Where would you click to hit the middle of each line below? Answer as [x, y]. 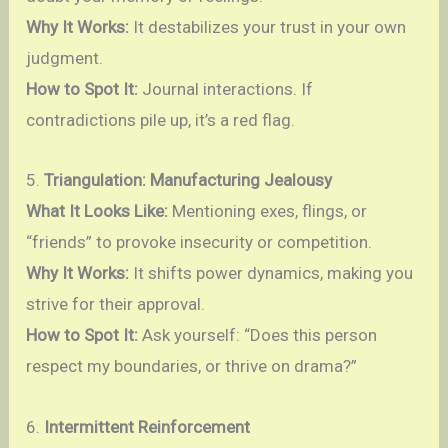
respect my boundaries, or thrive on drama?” [192, 366]
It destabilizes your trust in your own [268, 26]
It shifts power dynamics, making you [271, 273]
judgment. [65, 57]
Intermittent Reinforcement [147, 427]
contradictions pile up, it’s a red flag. [161, 119]
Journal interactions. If [226, 88]
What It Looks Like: [97, 211]
